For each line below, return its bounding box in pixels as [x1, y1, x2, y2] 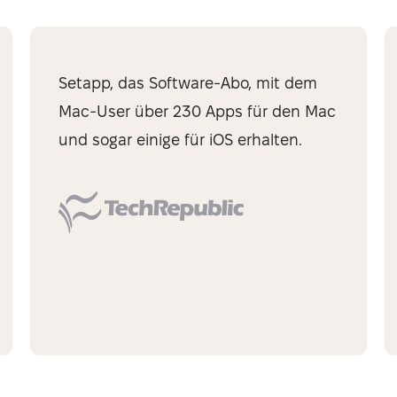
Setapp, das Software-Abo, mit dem [58, 74, 317, 91]
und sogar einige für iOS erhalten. [58, 131, 302, 148]
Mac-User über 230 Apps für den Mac [58, 103, 336, 120]
